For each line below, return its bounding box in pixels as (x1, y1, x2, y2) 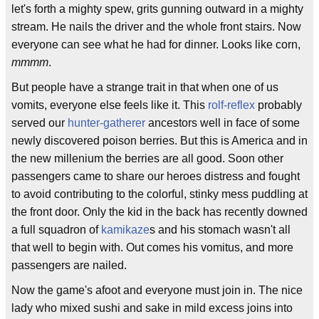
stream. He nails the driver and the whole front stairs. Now (11, 21, 301, 33)
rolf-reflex (208, 99, 255, 111)
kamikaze (101, 224, 150, 236)
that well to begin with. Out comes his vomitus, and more (11, 241, 293, 253)
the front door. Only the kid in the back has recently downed (11, 206, 308, 218)
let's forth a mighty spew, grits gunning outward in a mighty (11, 3, 303, 15)
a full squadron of (11, 224, 101, 236)
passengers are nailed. (11, 259, 127, 271)
